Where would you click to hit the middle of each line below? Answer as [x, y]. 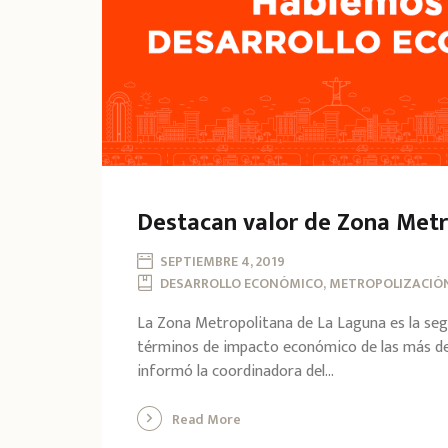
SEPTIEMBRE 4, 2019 [222, 261]
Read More [206, 419]
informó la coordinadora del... [235, 371]
